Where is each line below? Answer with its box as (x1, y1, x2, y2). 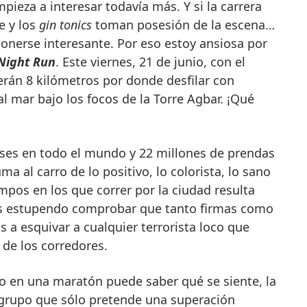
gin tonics (38, 16, 92, 33)
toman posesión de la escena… (91, 16, 275, 33)
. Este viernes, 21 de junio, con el (55, 53, 245, 70)
